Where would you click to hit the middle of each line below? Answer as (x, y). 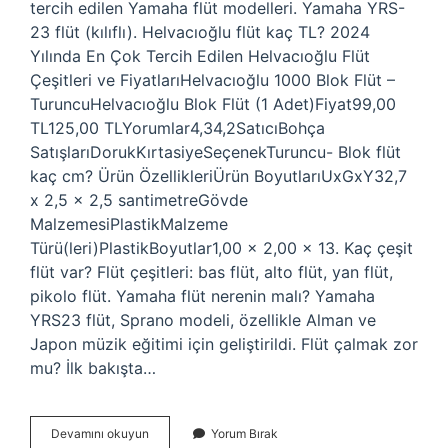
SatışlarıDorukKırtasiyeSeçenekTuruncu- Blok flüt (215, 152)
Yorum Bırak (244, 433)
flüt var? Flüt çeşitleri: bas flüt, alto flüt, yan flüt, (211, 272)
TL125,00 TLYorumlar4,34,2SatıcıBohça (177, 128)
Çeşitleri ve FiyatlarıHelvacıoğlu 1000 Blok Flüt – (212, 80)
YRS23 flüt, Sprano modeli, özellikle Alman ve (203, 320)
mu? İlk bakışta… (93, 368)
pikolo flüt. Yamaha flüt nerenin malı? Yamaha (202, 296)
